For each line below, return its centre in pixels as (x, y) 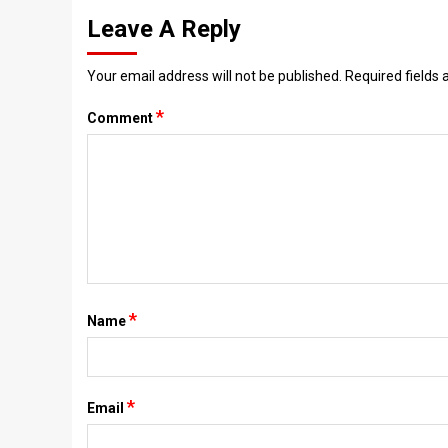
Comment (121, 118)
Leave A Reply (164, 29)
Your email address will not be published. (214, 76)
